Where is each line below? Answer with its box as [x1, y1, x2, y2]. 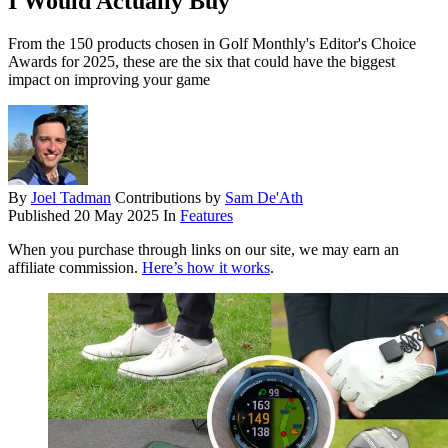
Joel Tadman [31, 189, 111, 207]
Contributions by [115, 189, 225, 207]
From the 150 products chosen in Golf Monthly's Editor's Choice [8, 35, 416, 53]
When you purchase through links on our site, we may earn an [8, 241, 399, 259]
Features [180, 207, 233, 225]
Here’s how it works [142, 259, 270, 277]
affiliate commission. [8, 259, 142, 277]
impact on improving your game [8, 71, 210, 89]
